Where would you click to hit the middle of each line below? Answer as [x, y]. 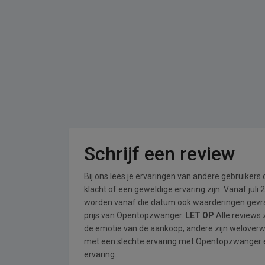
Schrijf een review [160, 154]
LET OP [200, 215]
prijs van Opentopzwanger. [135, 215]
